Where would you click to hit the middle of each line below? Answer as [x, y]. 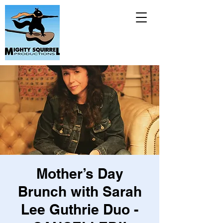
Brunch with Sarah [80, 191]
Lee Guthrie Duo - [80, 209]
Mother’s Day [80, 173]
